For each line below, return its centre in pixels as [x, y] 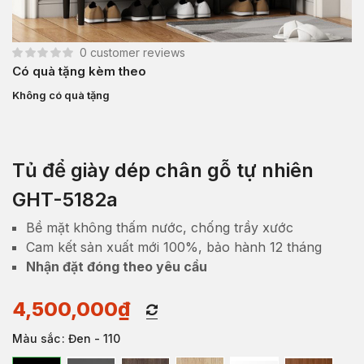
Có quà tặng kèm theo [79, 71]
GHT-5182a [65, 199]
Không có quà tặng [61, 95]
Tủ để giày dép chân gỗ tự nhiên [163, 170]
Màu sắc [36, 338]
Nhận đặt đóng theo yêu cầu [117, 266]
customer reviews [136, 52]
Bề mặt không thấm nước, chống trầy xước [160, 227]
